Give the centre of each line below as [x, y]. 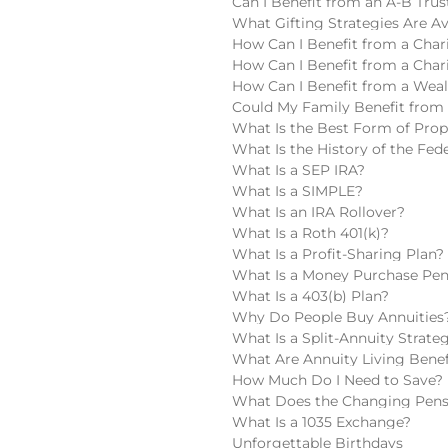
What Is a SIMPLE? [297, 190]
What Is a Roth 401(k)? [310, 232]
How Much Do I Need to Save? [337, 379]
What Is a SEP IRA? [298, 169]
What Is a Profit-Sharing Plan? [338, 253]
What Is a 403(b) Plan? [310, 295]
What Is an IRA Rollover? [318, 211]
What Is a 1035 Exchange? [321, 421]
